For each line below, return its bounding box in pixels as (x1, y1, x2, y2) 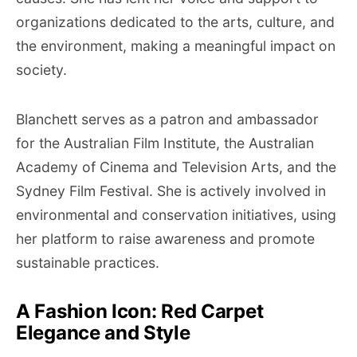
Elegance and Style (16, 321, 190, 344)
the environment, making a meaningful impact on (16, 37, 335, 54)
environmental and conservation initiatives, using (16, 206, 336, 223)
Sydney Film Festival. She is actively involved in (16, 182, 326, 199)
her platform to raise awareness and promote (16, 230, 315, 247)
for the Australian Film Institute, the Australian (16, 135, 314, 151)
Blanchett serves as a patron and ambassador (16, 111, 319, 127)
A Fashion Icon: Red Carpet (16, 300, 264, 323)
